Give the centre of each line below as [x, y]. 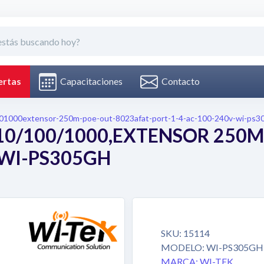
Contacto [179, 81]
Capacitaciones [90, 81]
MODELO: [184, 247]
